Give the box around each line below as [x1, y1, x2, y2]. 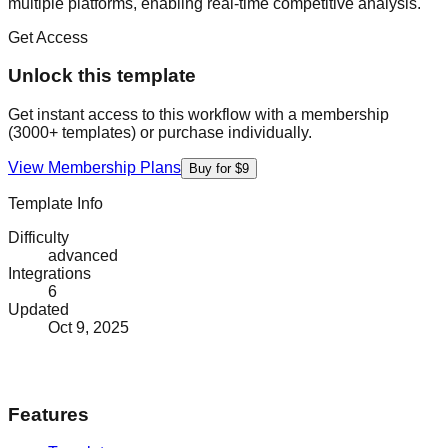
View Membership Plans [8, 159, 181, 177]
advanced [48, 247, 118, 265]
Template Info [8, 195, 103, 213]
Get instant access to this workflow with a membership [8, 106, 389, 124]
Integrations [8, 265, 91, 283]
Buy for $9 [189, 161, 249, 177]
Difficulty [8, 229, 69, 247]
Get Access [8, 28, 88, 46]
